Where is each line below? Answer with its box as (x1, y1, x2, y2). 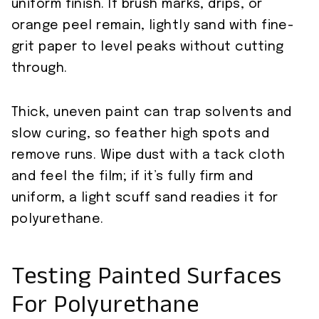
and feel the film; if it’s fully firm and (11, 170, 253, 184)
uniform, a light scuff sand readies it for (11, 192, 278, 205)
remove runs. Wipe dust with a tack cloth (11, 149, 286, 162)
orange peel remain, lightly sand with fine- (11, 19, 294, 33)
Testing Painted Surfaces (11, 260, 282, 301)
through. (11, 62, 68, 75)
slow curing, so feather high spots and (11, 127, 270, 141)
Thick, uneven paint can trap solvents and (11, 106, 292, 120)
